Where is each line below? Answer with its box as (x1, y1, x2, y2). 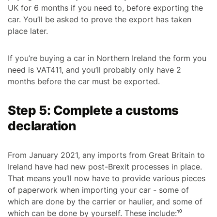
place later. (8, 26, 48, 36)
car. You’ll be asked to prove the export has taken (8, 14, 191, 24)
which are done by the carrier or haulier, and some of (8, 196, 202, 206)
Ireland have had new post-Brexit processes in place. (8, 161, 202, 171)
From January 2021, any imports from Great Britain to (8, 150, 205, 160)
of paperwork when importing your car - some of (8, 185, 189, 195)
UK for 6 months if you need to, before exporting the (8, 2, 203, 13)
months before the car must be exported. (8, 76, 160, 86)
